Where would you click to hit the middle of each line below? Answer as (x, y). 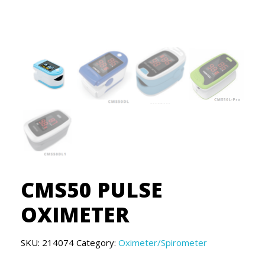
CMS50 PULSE (92, 190)
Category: (97, 243)
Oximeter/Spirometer (163, 243)
